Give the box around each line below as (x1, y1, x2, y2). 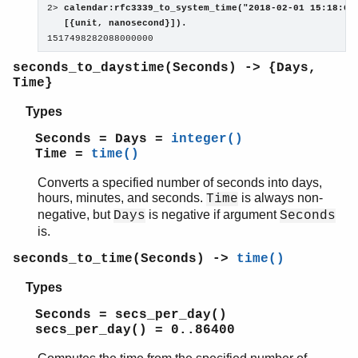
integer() (171, 131, 243, 146)
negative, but (38, 207, 113, 221)
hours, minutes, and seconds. (38, 190, 206, 205)
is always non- (238, 190, 323, 205)
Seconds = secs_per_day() (35, 307, 227, 322)
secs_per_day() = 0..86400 (35, 322, 235, 337)
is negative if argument (145, 207, 280, 221)
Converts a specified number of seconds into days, (38, 175, 322, 189)
